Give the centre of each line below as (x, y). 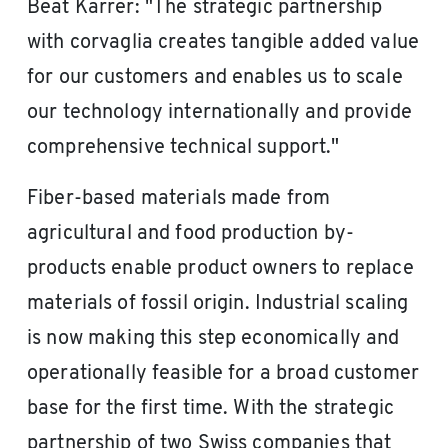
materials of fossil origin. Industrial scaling (218, 304)
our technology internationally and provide (219, 113)
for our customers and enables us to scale (215, 78)
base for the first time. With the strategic (210, 409)
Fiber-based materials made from (179, 199)
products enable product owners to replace (220, 269)
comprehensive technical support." (183, 148)
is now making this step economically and (213, 339)
